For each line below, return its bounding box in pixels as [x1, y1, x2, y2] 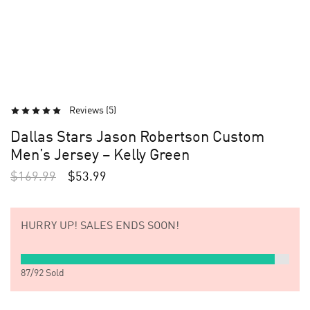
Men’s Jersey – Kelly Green [10, 148, 190, 163]
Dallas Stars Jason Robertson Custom [10, 130, 264, 145]
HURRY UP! [21, 221, 77, 232]
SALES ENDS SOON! [77, 221, 179, 232]
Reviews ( [69, 106, 109, 116]
